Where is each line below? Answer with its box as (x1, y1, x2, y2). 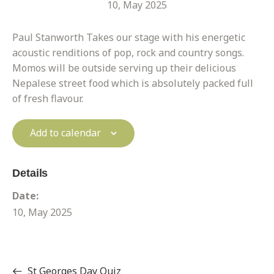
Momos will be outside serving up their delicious (12, 61, 236, 75)
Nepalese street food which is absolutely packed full (12, 76, 253, 91)
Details (12, 166, 48, 180)
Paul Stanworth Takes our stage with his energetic (12, 31, 245, 45)
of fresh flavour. (12, 92, 83, 106)
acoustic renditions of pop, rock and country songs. (12, 46, 244, 60)
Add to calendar (30, 126, 101, 140)
